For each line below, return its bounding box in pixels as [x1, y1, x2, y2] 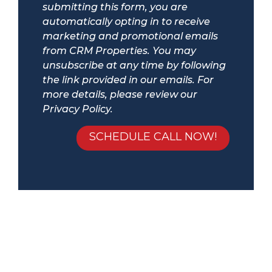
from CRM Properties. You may [42, 45, 196, 57]
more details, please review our [42, 89, 197, 101]
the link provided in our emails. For [42, 74, 214, 86]
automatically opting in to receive [42, 16, 210, 28]
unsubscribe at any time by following [42, 59, 226, 72]
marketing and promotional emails [42, 30, 218, 42]
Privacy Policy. [42, 103, 113, 115]
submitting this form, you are [42, 1, 188, 13]
